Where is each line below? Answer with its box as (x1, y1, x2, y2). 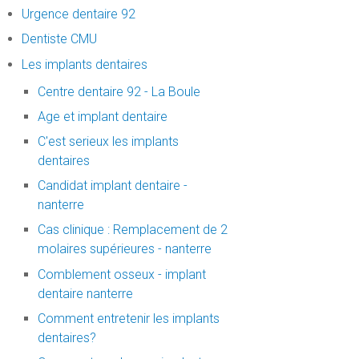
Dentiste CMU (21, 31, 97, 47)
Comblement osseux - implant (37, 266, 206, 282)
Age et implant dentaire (37, 108, 167, 124)
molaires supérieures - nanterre (37, 241, 212, 257)
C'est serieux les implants (37, 134, 179, 150)
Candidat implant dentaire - (37, 178, 188, 194)
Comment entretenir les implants (37, 310, 220, 326)
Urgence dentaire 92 (21, 6, 135, 22)
